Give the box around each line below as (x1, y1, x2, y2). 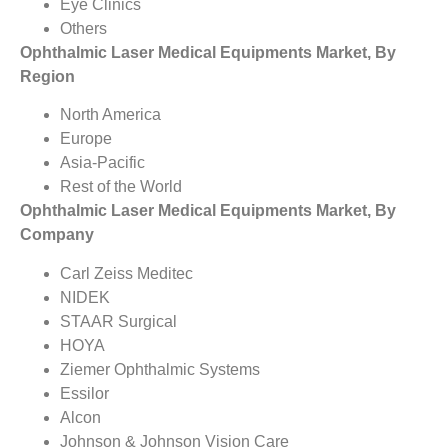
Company (20, 226, 94, 244)
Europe (60, 130, 112, 148)
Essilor (60, 384, 109, 402)
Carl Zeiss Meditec (60, 264, 193, 282)
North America (60, 106, 161, 124)
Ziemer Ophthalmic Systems (60, 360, 260, 378)
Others (60, 19, 107, 37)
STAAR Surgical (60, 312, 177, 330)
